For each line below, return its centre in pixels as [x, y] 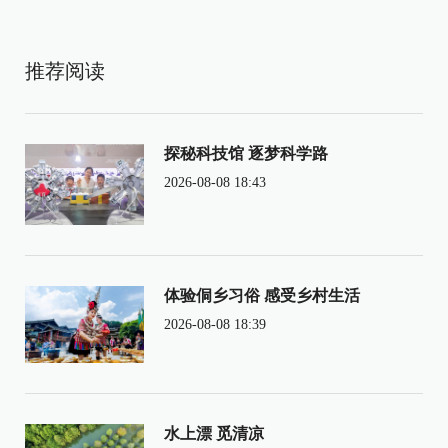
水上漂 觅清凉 [213, 434]
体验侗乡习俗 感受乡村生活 [261, 296]
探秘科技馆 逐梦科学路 [245, 154]
